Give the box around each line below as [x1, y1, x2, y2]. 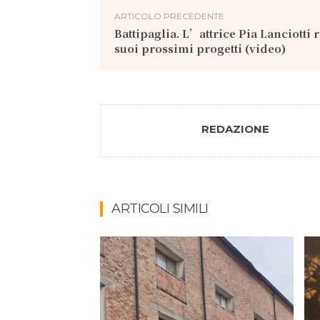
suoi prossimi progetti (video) [114, 41, 286, 56]
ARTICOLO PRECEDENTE [114, 11, 224, 21]
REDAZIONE [201, 122, 269, 136]
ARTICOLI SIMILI [111, 201, 209, 216]
